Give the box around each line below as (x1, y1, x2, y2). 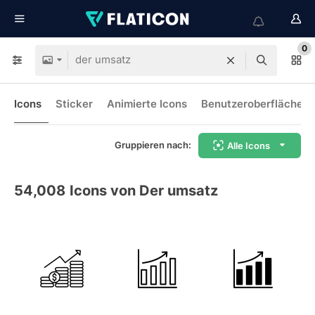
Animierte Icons (107, 97, 187, 110)
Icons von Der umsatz (70, 182, 218, 199)
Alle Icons (227, 139, 270, 151)
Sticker (56, 97, 93, 110)
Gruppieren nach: (115, 139, 191, 150)
